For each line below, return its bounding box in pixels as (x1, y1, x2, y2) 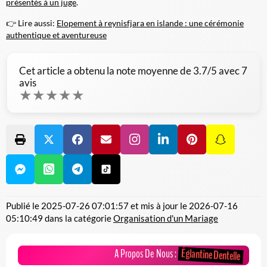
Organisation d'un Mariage (113, 212, 218, 223)
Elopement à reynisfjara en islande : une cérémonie (57, 17, 244, 28)
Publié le (6, 200, 41, 211)
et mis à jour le (129, 200, 189, 211)
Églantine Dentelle (181, 246, 241, 265)
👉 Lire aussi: (6, 17, 57, 28)
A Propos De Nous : (114, 246, 178, 262)
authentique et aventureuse (6, 29, 107, 40)
